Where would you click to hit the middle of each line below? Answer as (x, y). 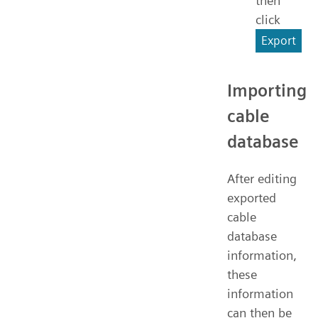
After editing (262, 178)
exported (252, 197)
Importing (267, 90)
